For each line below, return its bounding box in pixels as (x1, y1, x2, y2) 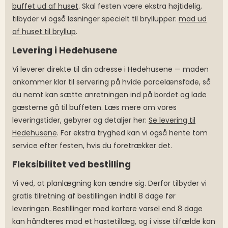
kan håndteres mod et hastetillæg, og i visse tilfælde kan (12, 216, 215, 227)
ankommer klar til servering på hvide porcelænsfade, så (12, 77, 211, 88)
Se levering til (149, 115, 195, 126)
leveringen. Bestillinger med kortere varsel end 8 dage (12, 204, 203, 214)
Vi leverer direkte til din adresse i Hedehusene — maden (12, 64, 209, 75)
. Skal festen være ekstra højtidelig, (78, 1, 202, 12)
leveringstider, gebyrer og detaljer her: (12, 115, 149, 126)
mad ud (179, 14, 207, 24)
